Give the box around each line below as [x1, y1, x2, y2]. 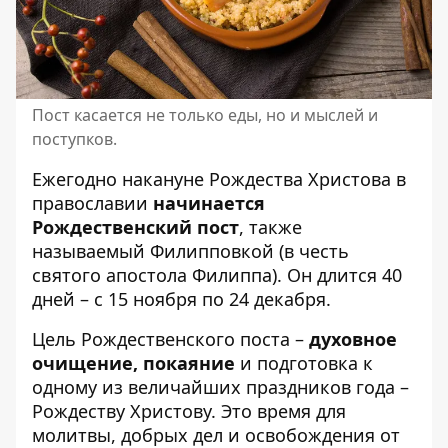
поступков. [32, 128, 117, 151]
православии [32, 191, 153, 216]
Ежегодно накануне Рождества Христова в [32, 167, 406, 192]
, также [239, 215, 302, 240]
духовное [309, 327, 397, 352]
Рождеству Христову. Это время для [32, 399, 346, 424]
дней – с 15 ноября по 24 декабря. [32, 287, 331, 312]
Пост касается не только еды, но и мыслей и [32, 104, 378, 127]
